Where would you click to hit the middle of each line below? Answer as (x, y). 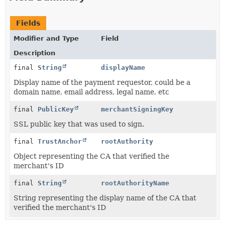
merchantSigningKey (137, 109)
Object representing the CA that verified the (91, 156)
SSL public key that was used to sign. (79, 124)
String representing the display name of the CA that (105, 198)
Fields (28, 23)
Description (34, 53)
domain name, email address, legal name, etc (91, 92)
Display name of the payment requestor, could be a (102, 82)
